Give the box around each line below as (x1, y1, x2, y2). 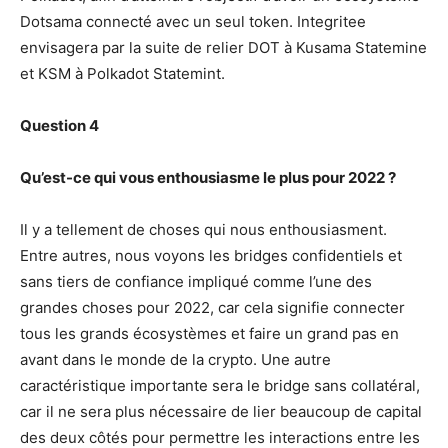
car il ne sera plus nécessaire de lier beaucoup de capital (20, 402, 422, 422)
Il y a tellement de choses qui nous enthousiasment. (20, 220, 387, 240)
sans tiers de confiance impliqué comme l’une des (20, 272, 372, 292)
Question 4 (20, 116, 99, 136)
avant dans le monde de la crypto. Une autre (20, 350, 331, 370)
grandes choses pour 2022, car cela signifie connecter (20, 298, 405, 318)
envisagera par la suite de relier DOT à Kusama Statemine (20, 38, 427, 58)
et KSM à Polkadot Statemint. (20, 64, 225, 84)
